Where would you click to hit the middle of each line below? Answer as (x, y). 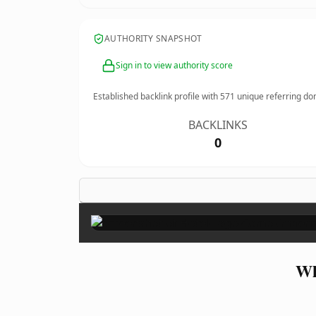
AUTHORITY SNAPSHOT (153, 38)
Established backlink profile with (157, 96)
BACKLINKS (218, 125)
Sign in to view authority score (174, 65)
